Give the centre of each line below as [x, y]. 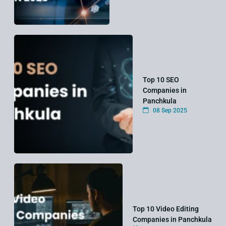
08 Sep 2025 [169, 111]
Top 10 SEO [161, 80]
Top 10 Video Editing [165, 209]
